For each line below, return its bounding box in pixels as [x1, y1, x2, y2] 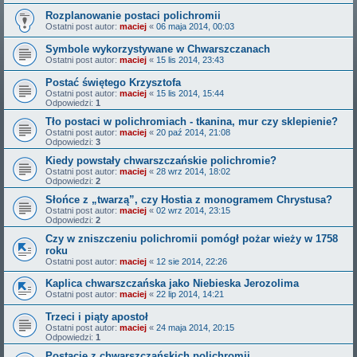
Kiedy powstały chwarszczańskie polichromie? [45, 155, 277, 167]
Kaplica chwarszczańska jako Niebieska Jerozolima [45, 277, 299, 289]
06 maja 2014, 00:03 [156, 22, 234, 31]
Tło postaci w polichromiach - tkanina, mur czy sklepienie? [45, 116, 338, 127]
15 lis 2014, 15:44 [156, 88, 224, 98]
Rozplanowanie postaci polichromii [45, 10, 221, 22]
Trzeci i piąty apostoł [45, 311, 148, 323]
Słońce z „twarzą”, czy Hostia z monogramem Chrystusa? [45, 194, 332, 206]
